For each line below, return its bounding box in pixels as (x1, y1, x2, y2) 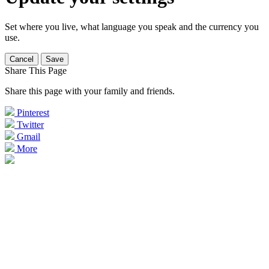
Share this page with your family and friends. (5, 85, 175, 96)
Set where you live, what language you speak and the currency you (5, 21, 259, 32)
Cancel (10, 54, 34, 64)
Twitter (17, 119, 44, 130)
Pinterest (17, 107, 49, 118)
